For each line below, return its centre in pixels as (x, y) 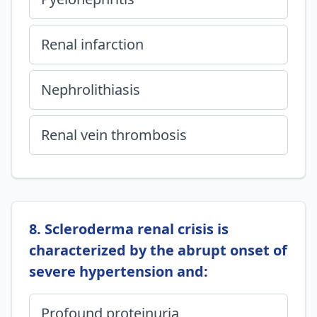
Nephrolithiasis (91, 90)
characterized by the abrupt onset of (158, 250)
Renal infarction (92, 44)
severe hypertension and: (119, 271)
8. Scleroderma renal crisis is (129, 229)
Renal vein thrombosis (114, 135)
